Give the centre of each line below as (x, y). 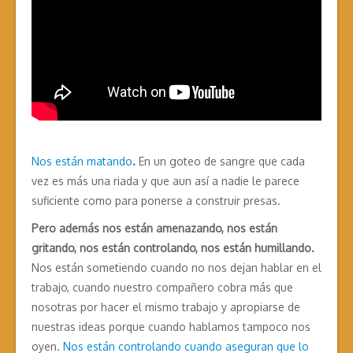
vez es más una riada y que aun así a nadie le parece (165, 181)
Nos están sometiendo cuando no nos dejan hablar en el (176, 268)
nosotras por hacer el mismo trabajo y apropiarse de (166, 307)
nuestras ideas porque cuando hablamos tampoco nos (171, 327)
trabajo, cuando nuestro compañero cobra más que (162, 288)
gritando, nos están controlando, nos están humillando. (173, 248)
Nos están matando (82, 162)
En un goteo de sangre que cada (220, 162)
